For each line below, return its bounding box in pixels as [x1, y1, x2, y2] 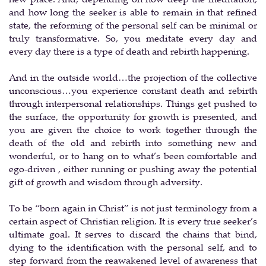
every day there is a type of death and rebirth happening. [9, 44, 249, 58]
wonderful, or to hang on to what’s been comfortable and [9, 148, 257, 162]
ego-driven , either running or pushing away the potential [9, 161, 257, 175]
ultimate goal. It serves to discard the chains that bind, [9, 227, 257, 240]
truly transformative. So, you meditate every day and [9, 31, 257, 45]
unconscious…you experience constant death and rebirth [9, 83, 257, 97]
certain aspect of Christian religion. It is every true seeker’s [9, 214, 257, 227]
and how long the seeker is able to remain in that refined [9, 5, 257, 18]
